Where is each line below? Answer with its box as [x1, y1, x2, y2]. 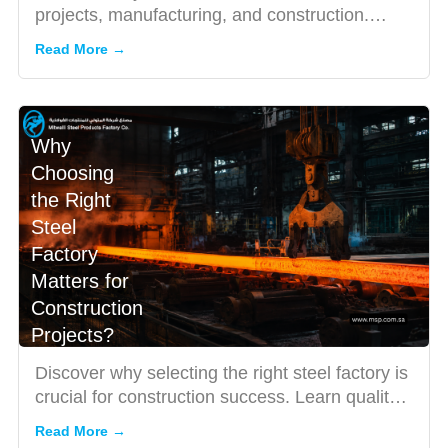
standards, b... [35, 410, 149, 431]
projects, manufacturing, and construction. [35, 5, 369, 26]
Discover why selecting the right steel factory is [35, 362, 408, 383]
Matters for [31, 269, 129, 292]
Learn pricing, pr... [35, 29, 179, 50]
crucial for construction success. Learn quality [35, 386, 398, 407]
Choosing [31, 161, 114, 184]
